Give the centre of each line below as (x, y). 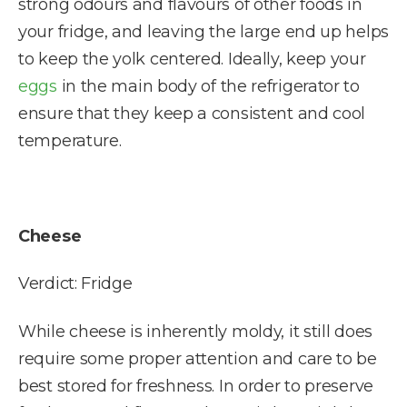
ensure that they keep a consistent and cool (192, 113)
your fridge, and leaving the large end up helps (203, 31)
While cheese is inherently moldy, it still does (195, 331)
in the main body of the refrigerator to (208, 86)
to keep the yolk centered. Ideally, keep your (192, 59)
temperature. (70, 140)
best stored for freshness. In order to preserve (196, 386)
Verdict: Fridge (75, 284)
